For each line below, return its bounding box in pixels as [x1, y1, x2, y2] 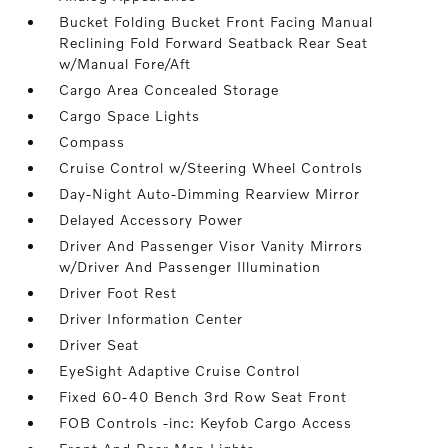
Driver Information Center [59, 310, 244, 328]
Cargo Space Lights [59, 107, 201, 125]
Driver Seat [59, 336, 140, 354]
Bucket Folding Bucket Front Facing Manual [59, 13, 374, 31]
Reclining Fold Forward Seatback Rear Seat [59, 34, 369, 52]
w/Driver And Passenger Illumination [59, 258, 322, 276]
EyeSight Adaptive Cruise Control [59, 362, 301, 380]
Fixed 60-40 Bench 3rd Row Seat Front [59, 388, 348, 406]
